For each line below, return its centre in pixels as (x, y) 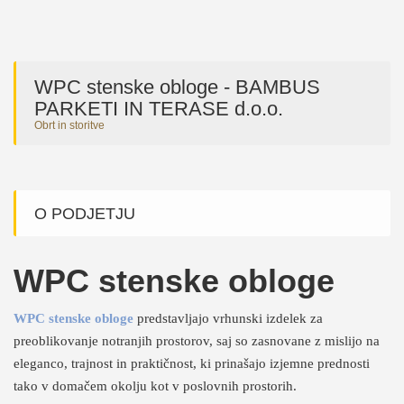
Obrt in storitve (69, 125)
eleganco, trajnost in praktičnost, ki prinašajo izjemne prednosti (192, 363)
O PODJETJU (85, 214)
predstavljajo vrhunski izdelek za (228, 318)
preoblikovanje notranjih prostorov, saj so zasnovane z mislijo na (197, 341)
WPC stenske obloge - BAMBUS (177, 87)
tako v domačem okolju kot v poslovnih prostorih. (155, 386)
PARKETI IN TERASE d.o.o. (159, 109)
